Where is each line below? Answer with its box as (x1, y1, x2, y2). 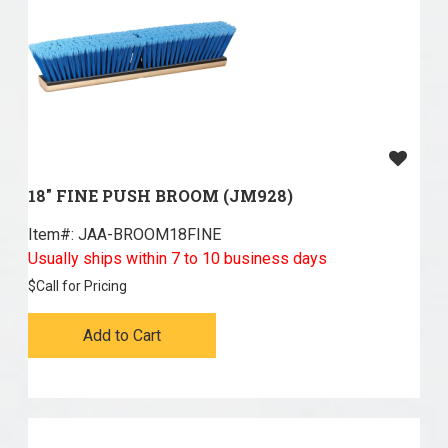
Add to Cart (82, 326, 161, 346)
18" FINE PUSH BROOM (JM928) (27, 185, 293, 207)
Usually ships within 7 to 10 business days (27, 249, 327, 269)
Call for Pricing (35, 278, 127, 295)
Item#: (27, 225, 74, 245)
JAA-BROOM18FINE (73, 225, 221, 245)
